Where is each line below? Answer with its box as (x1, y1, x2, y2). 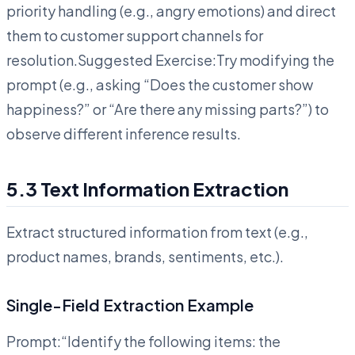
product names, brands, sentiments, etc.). (6, 246, 284, 265)
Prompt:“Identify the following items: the (6, 331, 281, 350)
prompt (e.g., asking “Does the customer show (6, 74, 313, 94)
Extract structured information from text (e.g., (6, 222, 308, 241)
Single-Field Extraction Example (6, 294, 254, 315)
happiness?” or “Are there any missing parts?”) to (6, 99, 329, 118)
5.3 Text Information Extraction (6, 176, 288, 200)
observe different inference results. (6, 124, 241, 143)
